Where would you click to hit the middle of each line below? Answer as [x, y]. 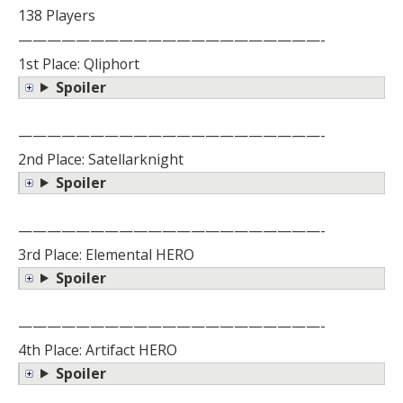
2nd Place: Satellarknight [101, 159]
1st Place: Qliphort [79, 63]
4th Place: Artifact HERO [98, 349]
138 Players [57, 15]
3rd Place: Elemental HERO [106, 254]
